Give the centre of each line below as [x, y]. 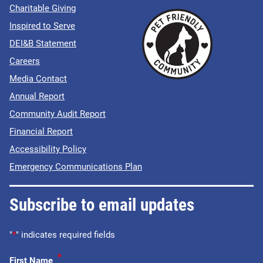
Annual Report [37, 96]
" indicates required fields [65, 235]
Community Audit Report [58, 114]
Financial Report [41, 131]
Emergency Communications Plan [76, 166]
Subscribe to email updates [102, 205]
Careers [25, 61]
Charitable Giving [43, 8]
